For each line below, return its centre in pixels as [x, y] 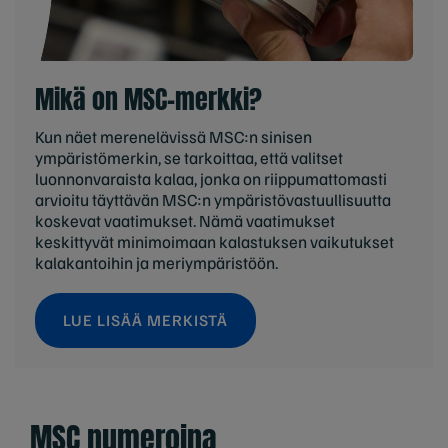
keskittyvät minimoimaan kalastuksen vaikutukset [214, 241]
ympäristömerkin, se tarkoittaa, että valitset [189, 157]
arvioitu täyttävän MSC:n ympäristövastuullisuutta [213, 199]
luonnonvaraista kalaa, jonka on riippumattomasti [211, 178]
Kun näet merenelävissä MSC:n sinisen [173, 136]
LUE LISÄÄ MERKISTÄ [145, 319]
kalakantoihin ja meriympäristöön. [156, 262]
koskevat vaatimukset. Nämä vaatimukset [185, 220]
